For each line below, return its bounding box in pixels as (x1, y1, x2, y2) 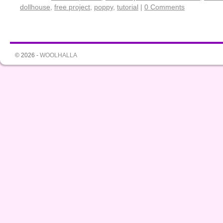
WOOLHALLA (40, 52, 77, 59)
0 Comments (144, 3, 185, 11)
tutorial (117, 3, 138, 11)
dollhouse (20, 3, 50, 11)
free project (54, 3, 90, 11)
